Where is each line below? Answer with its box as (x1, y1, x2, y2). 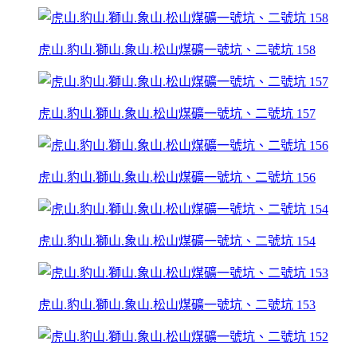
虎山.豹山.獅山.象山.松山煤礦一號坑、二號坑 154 (38, 233, 316, 248)
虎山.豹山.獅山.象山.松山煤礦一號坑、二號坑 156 (38, 170, 316, 184)
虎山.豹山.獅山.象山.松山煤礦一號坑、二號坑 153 (38, 297, 316, 312)
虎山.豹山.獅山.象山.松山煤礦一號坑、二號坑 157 (38, 106, 316, 120)
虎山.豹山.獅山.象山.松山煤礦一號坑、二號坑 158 (38, 42, 316, 57)
